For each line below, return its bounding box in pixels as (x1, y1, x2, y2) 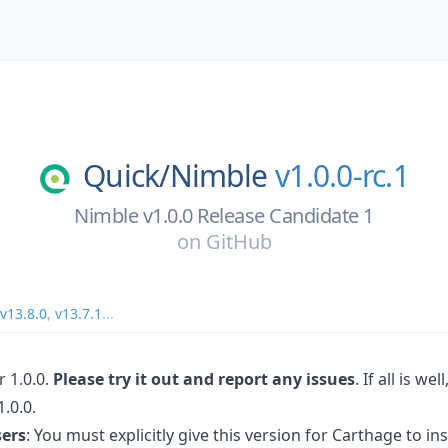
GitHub (205, 227, 272, 255)
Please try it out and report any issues (53, 367, 355, 390)
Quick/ (83, 155, 170, 196)
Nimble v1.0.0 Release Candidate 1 (74, 201, 374, 229)
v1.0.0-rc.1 (275, 155, 409, 196)
